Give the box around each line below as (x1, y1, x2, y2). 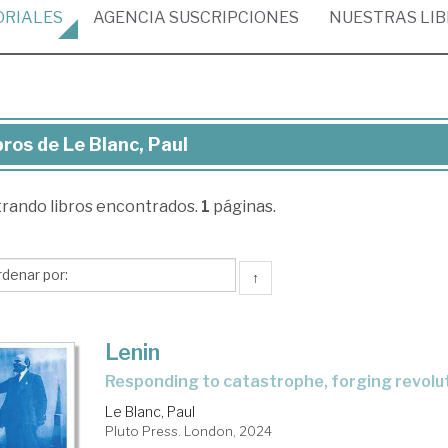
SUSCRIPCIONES (166, 8, 299, 27)
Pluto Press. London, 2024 (105, 423, 273, 439)
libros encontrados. (49, 197, 201, 216)
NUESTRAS (329, 8, 420, 27)
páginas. (209, 197, 276, 216)
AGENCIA (93, 8, 166, 27)
